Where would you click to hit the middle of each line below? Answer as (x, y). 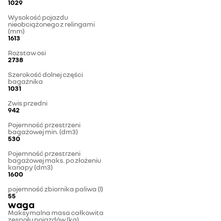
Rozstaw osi (27, 53)
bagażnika (25, 81)
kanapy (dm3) (30, 167)
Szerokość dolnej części (45, 74)
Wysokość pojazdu (38, 17)
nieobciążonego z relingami (51, 24)
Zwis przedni (28, 103)
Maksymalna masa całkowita (56, 213)
